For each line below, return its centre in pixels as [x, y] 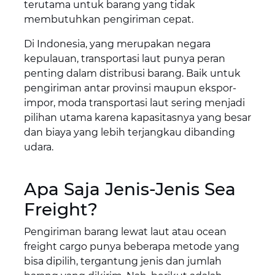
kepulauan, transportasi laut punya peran [124, 59]
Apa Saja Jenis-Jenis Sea [130, 189]
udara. [38, 147]
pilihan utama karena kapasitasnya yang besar [137, 118]
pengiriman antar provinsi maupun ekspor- [130, 88]
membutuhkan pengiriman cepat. [108, 20]
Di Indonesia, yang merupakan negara [117, 44]
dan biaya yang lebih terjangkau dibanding [129, 133]
